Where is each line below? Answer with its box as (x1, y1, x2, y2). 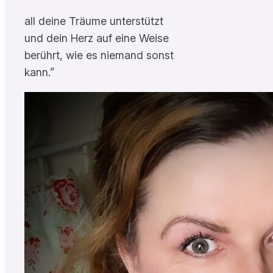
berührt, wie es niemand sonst (24, 48, 174, 62)
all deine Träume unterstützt (24, 14, 163, 27)
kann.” (24, 65, 55, 79)
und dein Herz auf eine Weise (24, 31, 169, 44)
